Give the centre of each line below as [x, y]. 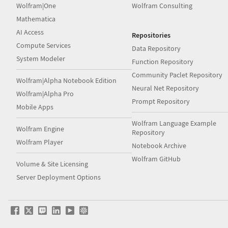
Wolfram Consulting [162, 6]
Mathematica [36, 19]
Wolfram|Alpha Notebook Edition [66, 80]
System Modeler [41, 59]
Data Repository [156, 48]
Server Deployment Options [59, 177]
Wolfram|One [36, 6]
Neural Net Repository [166, 88]
